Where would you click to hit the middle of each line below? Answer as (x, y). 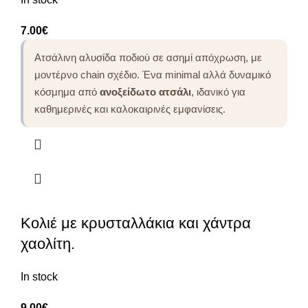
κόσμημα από (67, 91)
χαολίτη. (48, 243)
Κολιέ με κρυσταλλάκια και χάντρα (136, 223)
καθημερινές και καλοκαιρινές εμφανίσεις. (130, 109)
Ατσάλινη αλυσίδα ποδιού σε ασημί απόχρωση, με (148, 57)
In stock (39, 276)
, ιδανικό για (218, 91)
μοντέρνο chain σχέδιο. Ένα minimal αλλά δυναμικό (153, 74)
